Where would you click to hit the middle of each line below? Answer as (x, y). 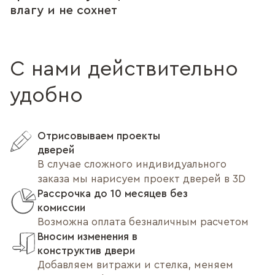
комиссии (61, 208)
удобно (46, 96)
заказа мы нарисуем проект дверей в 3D (141, 179)
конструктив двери (86, 251)
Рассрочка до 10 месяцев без (113, 194)
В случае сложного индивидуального (132, 165)
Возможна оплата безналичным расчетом (143, 222)
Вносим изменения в (87, 237)
